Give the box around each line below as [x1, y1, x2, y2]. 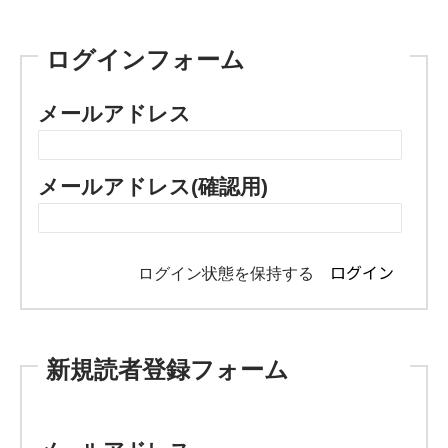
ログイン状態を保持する [134, 264, 323, 282]
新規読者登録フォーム [46, 355, 290, 383]
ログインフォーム [46, 46, 246, 74]
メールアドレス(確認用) [38, 174, 269, 199]
